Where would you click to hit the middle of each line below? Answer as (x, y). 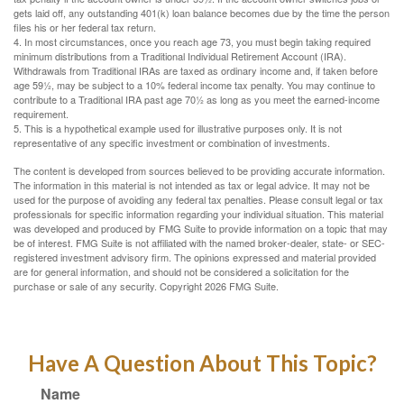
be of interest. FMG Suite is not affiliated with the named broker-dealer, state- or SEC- (199, 243)
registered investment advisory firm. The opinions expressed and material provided (195, 257)
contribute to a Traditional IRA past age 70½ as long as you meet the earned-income (197, 99)
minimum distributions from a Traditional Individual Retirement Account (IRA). (180, 56)
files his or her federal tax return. (85, 27)
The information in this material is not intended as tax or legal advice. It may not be (192, 185)
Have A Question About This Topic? (202, 363)
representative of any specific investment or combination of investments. (172, 142)
